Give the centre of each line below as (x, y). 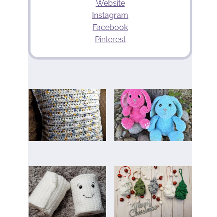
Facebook (110, 27)
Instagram (110, 15)
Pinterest (110, 39)
